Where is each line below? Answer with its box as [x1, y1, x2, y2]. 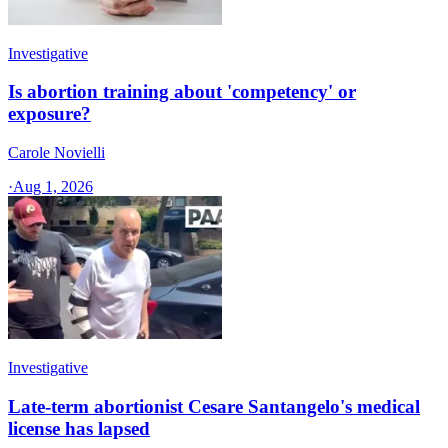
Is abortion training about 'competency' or [8, 81, 356, 103]
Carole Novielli [8, 144, 105, 161]
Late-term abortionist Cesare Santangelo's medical [8, 395, 420, 417]
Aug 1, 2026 [13, 178, 93, 195]
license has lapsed [8, 417, 150, 439]
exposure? [8, 103, 91, 125]
